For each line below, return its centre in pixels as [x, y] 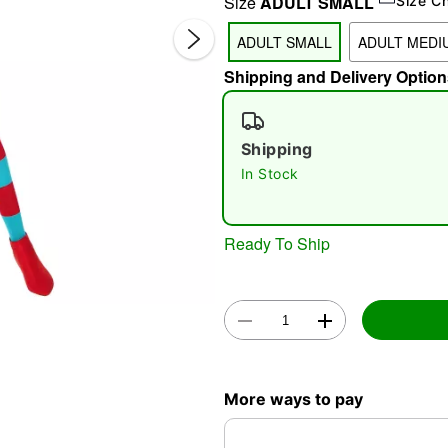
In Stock [270, 173]
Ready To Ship [277, 243]
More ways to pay [293, 398]
